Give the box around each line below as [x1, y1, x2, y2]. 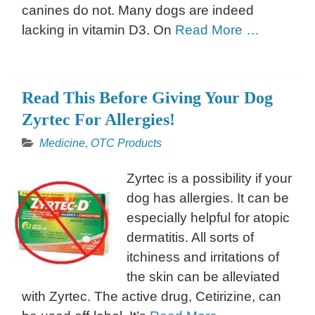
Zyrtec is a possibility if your [127, 170, 292, 186]
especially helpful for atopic [127, 210, 290, 225]
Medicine [39, 136, 85, 149]
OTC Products [91, 136, 162, 149]
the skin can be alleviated [127, 269, 280, 284]
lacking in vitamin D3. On [22, 22, 175, 37]
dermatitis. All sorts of [127, 229, 254, 245]
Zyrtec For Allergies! [22, 110, 175, 129]
